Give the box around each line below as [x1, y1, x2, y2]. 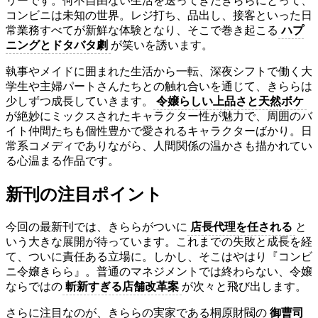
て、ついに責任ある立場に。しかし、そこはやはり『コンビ [6, 251, 312, 263]
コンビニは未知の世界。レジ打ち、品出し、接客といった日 [6, 9, 312, 22]
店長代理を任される [190, 221, 292, 234]
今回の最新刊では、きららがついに [6, 221, 187, 234]
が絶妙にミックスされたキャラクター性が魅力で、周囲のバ [6, 110, 312, 123]
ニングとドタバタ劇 [6, 39, 108, 52]
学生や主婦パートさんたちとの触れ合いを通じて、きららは [6, 80, 312, 93]
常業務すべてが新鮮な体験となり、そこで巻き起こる [6, 24, 278, 37]
